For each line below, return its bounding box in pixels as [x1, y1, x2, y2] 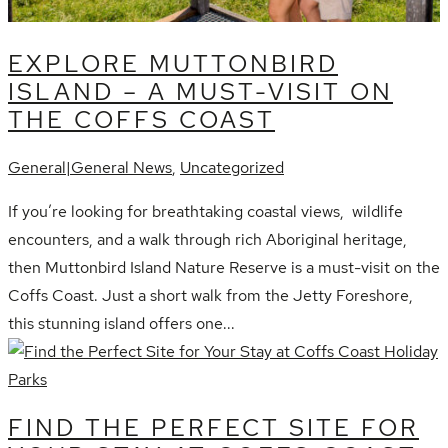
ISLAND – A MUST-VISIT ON [8, 76, 393, 108]
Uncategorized [180, 157, 284, 179]
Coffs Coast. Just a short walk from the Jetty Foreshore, [8, 285, 413, 307]
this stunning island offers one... [8, 313, 235, 335]
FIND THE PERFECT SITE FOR [8, 412, 419, 444]
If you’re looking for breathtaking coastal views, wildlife [8, 201, 403, 223]
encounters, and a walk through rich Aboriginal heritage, [8, 229, 407, 251]
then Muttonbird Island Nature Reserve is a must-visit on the [8, 257, 440, 279]
